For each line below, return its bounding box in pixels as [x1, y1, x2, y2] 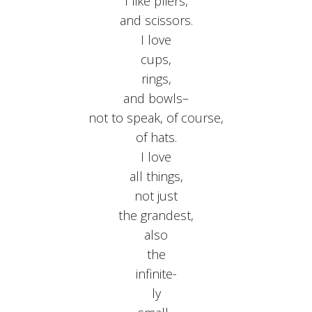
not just [134, 187, 178, 205]
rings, [141, 70, 171, 88]
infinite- [135, 265, 177, 283]
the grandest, [118, 207, 194, 224]
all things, [129, 168, 183, 185]
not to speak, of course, [88, 109, 224, 127]
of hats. [135, 129, 177, 146]
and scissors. [119, 12, 193, 29]
